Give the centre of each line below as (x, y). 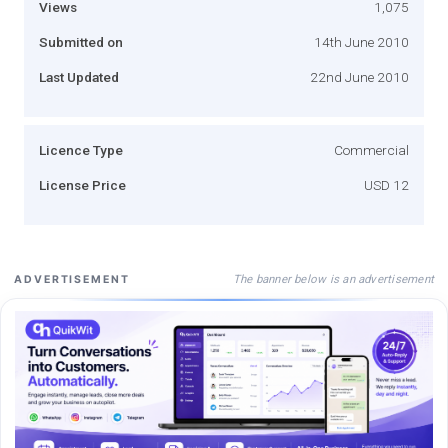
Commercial (371, 149)
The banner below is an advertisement (333, 278)
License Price (82, 184)
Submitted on (81, 41)
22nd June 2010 (359, 76)
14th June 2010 (361, 41)
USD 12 (386, 184)
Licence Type (81, 149)
